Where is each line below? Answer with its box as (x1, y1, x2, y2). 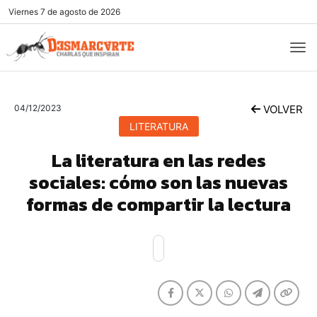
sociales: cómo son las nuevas (29, 168, 288, 196)
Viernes (8, 6, 38, 17)
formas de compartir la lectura (26, 190, 291, 218)
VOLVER (260, 103, 303, 116)
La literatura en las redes (51, 146, 266, 174)
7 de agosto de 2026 (38, 6, 120, 17)
